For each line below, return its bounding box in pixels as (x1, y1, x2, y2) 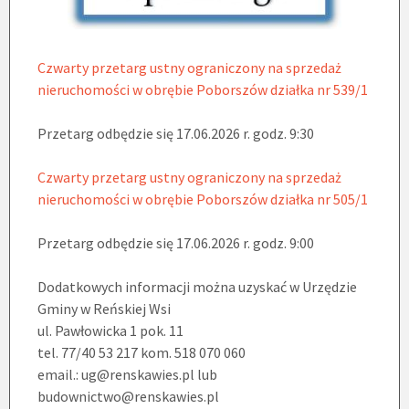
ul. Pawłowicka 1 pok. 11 (37, 320, 184, 340)
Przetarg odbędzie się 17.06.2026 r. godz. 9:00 (37, 233, 314, 252)
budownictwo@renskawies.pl (37, 386, 219, 405)
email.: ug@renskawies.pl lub (37, 364, 217, 383)
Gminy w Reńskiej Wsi (37, 299, 171, 318)
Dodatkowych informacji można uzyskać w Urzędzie (37, 277, 357, 296)
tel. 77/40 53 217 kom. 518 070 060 (37, 342, 246, 362)
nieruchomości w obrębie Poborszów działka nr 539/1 (37, 79, 368, 99)
